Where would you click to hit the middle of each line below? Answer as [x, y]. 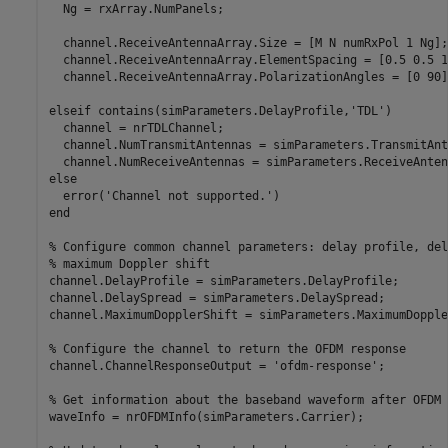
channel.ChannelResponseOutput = [160, 365]
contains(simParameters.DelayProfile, [220, 110]
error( [76, 195]
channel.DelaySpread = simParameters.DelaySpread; [216, 297]
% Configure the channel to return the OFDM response [227, 348]
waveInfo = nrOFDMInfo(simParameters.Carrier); [206, 416]
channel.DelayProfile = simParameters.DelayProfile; [223, 280]
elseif [69, 110]
